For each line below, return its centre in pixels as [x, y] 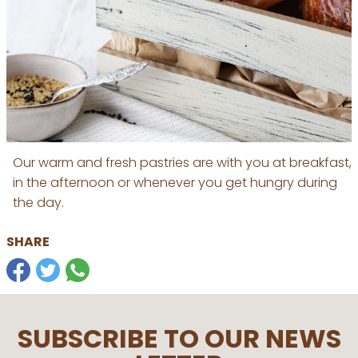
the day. [38, 202]
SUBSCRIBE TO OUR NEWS [179, 338]
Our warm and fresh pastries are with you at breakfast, [182, 162]
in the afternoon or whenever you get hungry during [175, 182]
